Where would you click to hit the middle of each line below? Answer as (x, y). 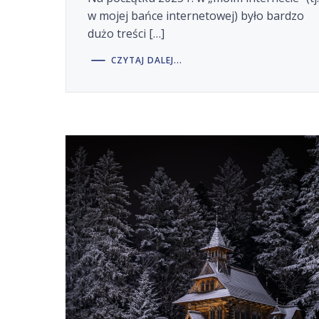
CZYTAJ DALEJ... (147, 60)
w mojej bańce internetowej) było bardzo (196, 16)
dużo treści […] (126, 34)
